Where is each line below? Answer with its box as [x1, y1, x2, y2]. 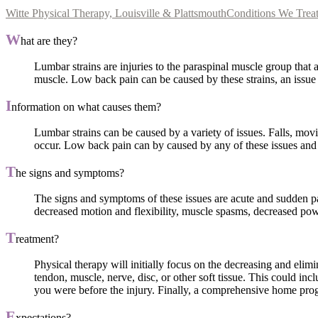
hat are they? [21, 34, 77, 47]
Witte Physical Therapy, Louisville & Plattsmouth [6, 6, 226, 19]
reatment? [16, 232, 59, 245]
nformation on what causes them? [11, 100, 161, 113]
